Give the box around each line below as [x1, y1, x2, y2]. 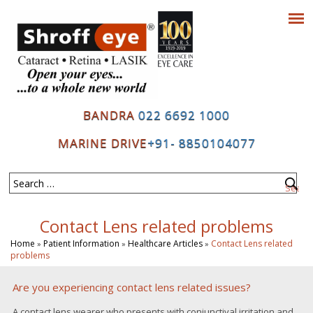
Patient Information [43, 238, 119, 250]
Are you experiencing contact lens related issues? [12, 279, 251, 294]
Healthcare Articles [127, 238, 203, 250]
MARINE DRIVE [57, 135, 147, 152]
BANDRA [83, 107, 135, 124]
